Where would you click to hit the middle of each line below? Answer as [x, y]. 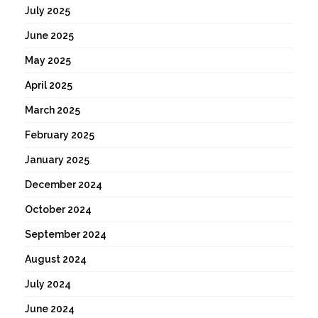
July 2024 [48, 284]
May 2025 [48, 61]
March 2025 [53, 110]
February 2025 [60, 135]
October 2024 [58, 210]
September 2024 [66, 235]
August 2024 [56, 259]
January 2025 [57, 160]
